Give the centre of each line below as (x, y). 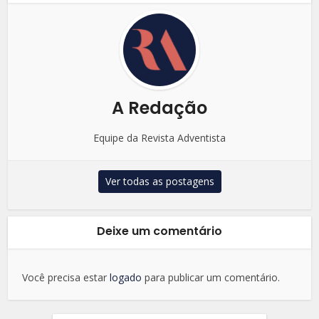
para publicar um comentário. (211, 277)
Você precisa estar (66, 277)
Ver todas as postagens (159, 181)
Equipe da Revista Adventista (159, 137)
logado (126, 277)
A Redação (159, 108)
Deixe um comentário (159, 231)
